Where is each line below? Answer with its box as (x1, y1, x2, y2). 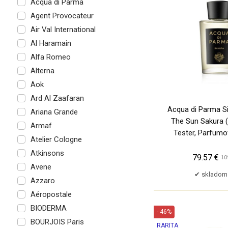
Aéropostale (30, 189, 72, 199)
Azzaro (30, 176, 55, 185)
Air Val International (30, 24, 96, 34)
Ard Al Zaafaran (30, 93, 84, 103)
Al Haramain (30, 38, 71, 48)
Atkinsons (30, 148, 64, 158)
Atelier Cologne (30, 134, 82, 144)
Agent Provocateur (30, 11, 94, 20)
